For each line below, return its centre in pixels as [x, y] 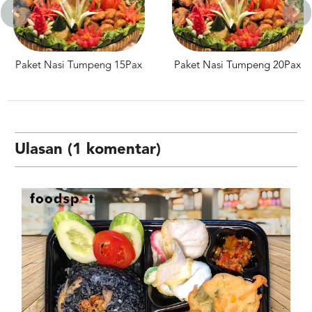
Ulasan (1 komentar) [88, 150]
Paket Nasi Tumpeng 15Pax [77, 66]
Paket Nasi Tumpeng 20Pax [236, 66]
